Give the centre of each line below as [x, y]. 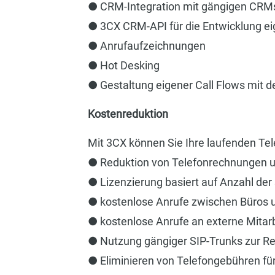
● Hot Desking [123, 65]
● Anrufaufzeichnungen [146, 45]
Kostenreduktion [128, 114]
